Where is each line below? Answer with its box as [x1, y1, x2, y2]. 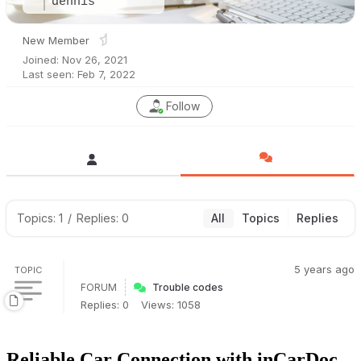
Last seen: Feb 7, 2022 [23, 68, 135, 81]
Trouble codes [152, 281, 223, 293]
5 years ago [294, 263, 355, 276]
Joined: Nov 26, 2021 [23, 53, 127, 66]
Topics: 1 [17, 211, 63, 225]
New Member [23, 34, 89, 47]
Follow [166, 99, 200, 113]
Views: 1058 [141, 298, 201, 311]
